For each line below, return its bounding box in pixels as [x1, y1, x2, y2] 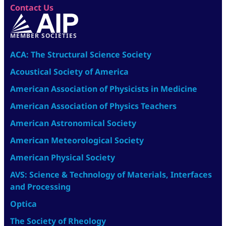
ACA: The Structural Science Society [10, 49, 151, 61]
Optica [10, 198, 37, 210]
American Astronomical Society [10, 118, 136, 129]
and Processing [10, 181, 71, 193]
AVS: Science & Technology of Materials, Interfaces [10, 169, 212, 181]
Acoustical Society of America [10, 66, 129, 78]
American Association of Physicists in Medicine [10, 83, 197, 95]
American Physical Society [10, 152, 115, 163]
